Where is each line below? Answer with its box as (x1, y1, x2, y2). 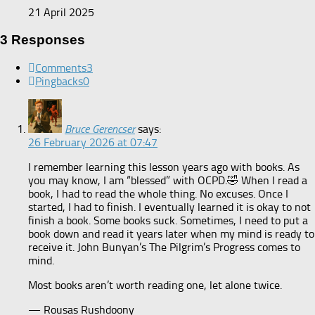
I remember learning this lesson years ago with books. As (28, 160, 300, 174)
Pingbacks (35, 74, 83, 88)
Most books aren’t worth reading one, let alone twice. (28, 278, 282, 292)
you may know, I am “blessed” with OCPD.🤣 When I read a (28, 173, 307, 187)
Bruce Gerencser (65, 122, 135, 136)
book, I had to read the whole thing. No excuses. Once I (28, 186, 288, 200)
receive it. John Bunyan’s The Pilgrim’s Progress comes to (28, 240, 300, 254)
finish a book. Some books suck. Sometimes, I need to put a (28, 213, 308, 227)
